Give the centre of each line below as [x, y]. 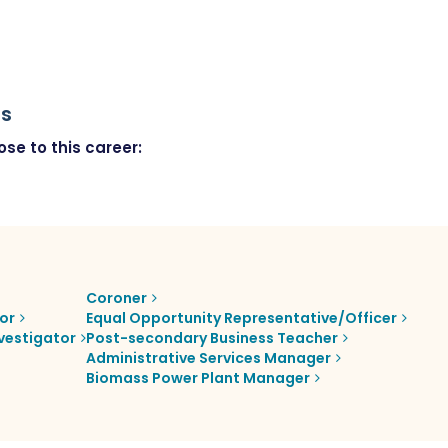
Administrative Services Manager [208, 358]
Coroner [116, 298]
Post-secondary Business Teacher [212, 338]
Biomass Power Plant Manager [198, 378]
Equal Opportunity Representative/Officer [241, 318]
